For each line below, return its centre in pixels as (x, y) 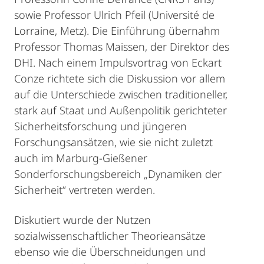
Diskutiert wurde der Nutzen (82, 220)
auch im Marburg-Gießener (81, 158)
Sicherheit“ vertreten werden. (85, 190)
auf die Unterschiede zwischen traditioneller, (121, 95)
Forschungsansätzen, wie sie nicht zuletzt (113, 142)
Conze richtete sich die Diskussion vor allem (120, 79)
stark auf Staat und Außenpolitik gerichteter (121, 110)
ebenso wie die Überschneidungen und (110, 252)
